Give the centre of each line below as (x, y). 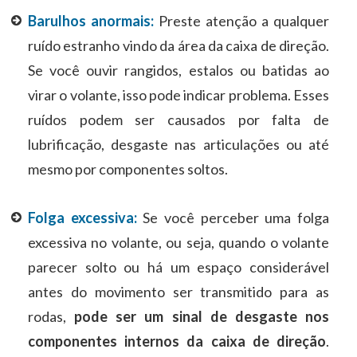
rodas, (51, 317)
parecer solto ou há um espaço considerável (178, 267)
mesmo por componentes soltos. (128, 169)
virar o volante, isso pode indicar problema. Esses (178, 95)
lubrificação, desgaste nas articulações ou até (178, 145)
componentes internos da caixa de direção (177, 341)
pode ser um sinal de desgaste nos (202, 317)
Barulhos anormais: (91, 21)
